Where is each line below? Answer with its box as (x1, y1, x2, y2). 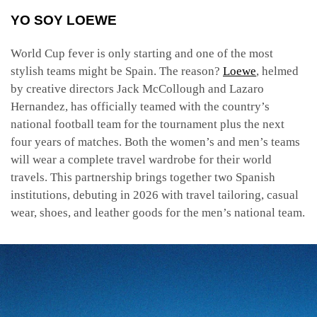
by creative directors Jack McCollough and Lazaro (11, 81, 264, 96)
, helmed (256, 64, 299, 78)
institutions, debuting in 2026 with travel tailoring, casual (11, 188, 299, 202)
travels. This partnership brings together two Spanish (11, 170, 275, 184)
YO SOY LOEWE (11, 12, 117, 28)
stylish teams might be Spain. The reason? (11, 64, 223, 78)
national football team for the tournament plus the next (11, 117, 284, 131)
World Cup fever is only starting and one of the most (11, 46, 273, 60)
